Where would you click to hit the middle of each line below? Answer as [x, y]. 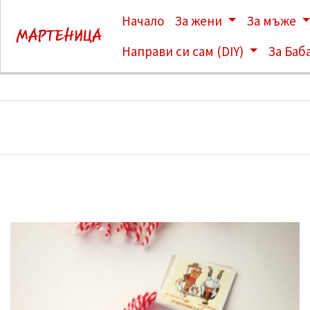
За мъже [273, 21]
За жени [200, 21]
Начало [143, 21]
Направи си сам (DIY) [184, 51]
